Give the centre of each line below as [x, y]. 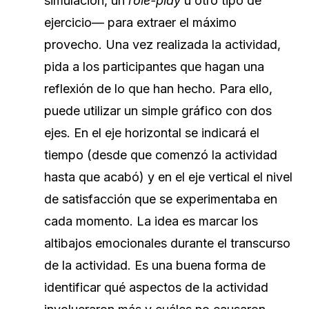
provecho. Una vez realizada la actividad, [162, 45]
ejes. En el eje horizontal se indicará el [152, 133]
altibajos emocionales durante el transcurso [167, 243]
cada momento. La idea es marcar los [151, 221]
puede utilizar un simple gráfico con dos [158, 111]
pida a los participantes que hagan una [154, 67]
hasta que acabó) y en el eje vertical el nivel [168, 177]
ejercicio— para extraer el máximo [140, 23]
